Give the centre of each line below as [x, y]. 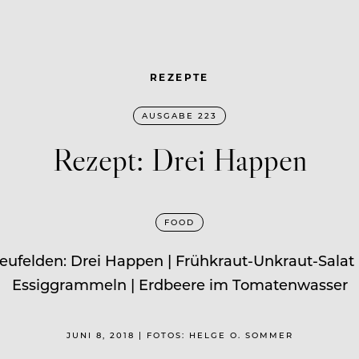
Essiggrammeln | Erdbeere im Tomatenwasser [179, 284]
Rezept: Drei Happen [179, 159]
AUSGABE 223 [179, 115]
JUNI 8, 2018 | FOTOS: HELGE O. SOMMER [179, 335]
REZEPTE [179, 77]
